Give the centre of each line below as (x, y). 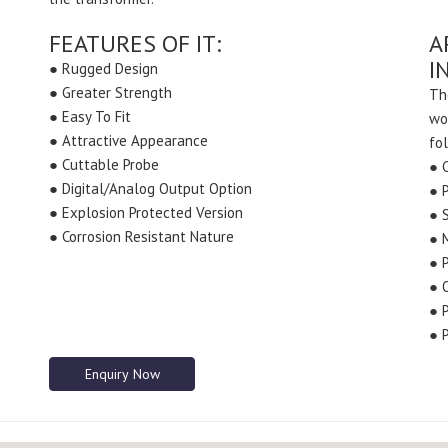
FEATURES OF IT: (135, 43)
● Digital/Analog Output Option (150, 188)
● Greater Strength (110, 92)
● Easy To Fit (90, 116)
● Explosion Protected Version (146, 212)
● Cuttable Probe (104, 164)
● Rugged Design (103, 68)
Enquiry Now (122, 374)
